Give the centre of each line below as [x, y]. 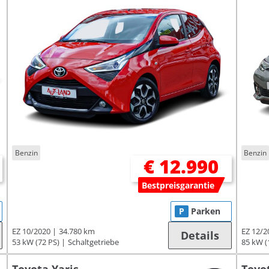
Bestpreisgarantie [178, 186]
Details [200, 236]
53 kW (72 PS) [36, 243]
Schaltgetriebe [94, 243]
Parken [205, 211]
